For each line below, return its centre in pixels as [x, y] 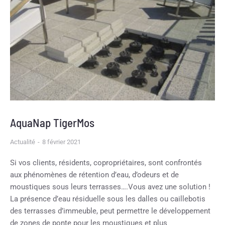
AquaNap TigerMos [52, 123]
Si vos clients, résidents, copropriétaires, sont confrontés [106, 163]
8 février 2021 [62, 142]
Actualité [23, 142]
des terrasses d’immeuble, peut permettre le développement [110, 211]
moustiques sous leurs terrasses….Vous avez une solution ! [110, 187]
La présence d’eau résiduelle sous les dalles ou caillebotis [108, 199]
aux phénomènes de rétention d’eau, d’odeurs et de [94, 175]
